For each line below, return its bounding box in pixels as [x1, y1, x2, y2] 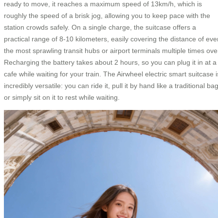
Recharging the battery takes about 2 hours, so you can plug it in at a [4, 58, 217, 66]
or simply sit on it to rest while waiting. [4, 93, 120, 101]
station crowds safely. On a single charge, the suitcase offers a [4, 23, 196, 31]
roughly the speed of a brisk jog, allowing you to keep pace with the [4, 11, 210, 19]
